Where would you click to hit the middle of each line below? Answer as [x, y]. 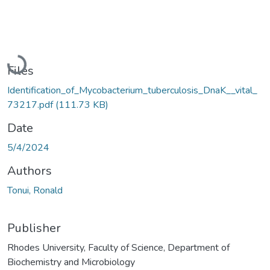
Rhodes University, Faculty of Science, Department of [118, 247]
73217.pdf [31, 105]
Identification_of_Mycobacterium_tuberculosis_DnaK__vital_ [132, 90]
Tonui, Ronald [35, 190]
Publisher [34, 228]
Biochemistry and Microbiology [71, 262]
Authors [30, 171]
